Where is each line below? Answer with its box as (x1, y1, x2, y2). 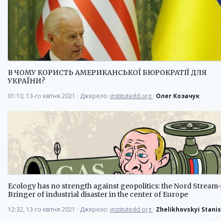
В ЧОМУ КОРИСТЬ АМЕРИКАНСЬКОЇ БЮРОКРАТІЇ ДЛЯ (8, 68, 207, 77)
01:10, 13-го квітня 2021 (8, 92, 77, 101)
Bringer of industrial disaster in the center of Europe (8, 190, 188, 199)
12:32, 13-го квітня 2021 (8, 205, 77, 214)
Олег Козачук (156, 92, 200, 101)
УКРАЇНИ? (8, 76, 45, 86)
